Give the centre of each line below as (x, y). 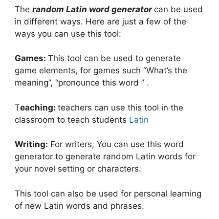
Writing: (31, 144)
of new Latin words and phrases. (79, 206)
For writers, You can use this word (116, 144)
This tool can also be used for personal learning (108, 193)
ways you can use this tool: (68, 33)
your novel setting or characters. (78, 169)
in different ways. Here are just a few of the (100, 21)
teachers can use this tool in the (120, 107)
